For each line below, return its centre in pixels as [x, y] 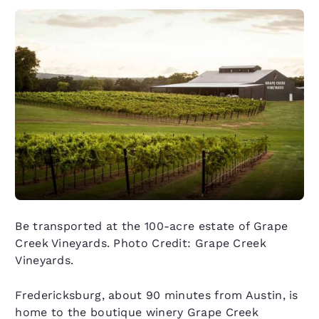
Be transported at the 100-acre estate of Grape [152, 226]
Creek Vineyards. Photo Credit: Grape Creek [141, 244]
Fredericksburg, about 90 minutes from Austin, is [157, 296]
